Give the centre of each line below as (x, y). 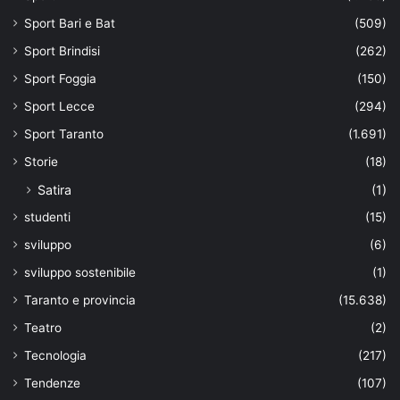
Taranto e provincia (80, 300)
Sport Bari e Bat (70, 23)
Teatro (43, 327)
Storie (41, 161)
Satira (54, 189)
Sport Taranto (64, 133)
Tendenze (52, 383)
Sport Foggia (60, 78)
